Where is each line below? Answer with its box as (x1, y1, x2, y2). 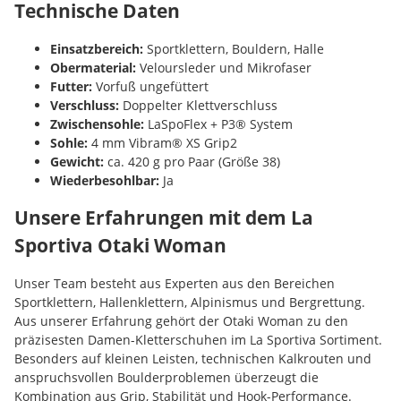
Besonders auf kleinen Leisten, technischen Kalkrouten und (14, 349, 371, 367)
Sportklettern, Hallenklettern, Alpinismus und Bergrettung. (14, 293, 365, 311)
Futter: (50, 77, 92, 95)
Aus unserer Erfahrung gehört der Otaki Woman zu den (14, 311, 348, 329)
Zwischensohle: (50, 115, 144, 132)
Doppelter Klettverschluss (119, 96, 277, 114)
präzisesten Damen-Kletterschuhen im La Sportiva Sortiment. (14, 330, 382, 348)
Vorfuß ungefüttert (92, 77, 209, 95)
